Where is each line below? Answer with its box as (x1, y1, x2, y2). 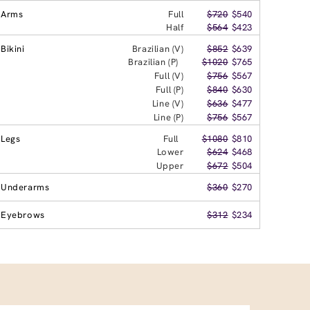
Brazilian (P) (128, 55, 179, 68)
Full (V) (154, 69, 184, 82)
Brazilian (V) (131, 42, 184, 55)
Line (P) (153, 111, 184, 123)
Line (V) (152, 97, 184, 109)
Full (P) (155, 83, 184, 95)
